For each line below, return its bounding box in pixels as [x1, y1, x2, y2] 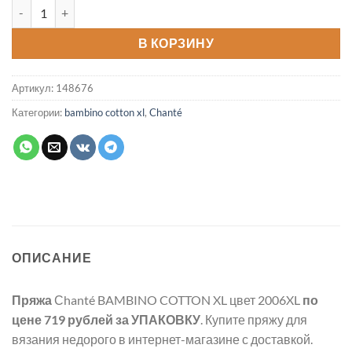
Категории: [12, 105, 64, 119]
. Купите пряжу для [200, 311, 307, 327]
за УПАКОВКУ [115, 311, 200, 327]
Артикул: [12, 81, 56, 94]
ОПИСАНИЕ [12, 249, 92, 265]
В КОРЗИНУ [137, 36, 214, 51]
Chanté [149, 105, 182, 119]
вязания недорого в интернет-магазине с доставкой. [12, 331, 313, 346]
